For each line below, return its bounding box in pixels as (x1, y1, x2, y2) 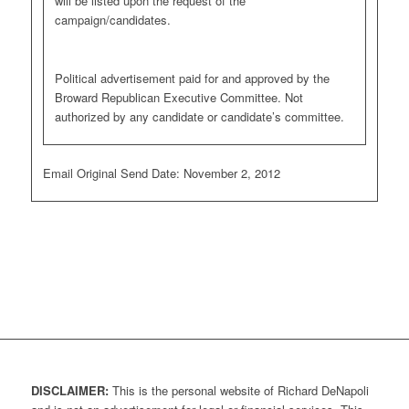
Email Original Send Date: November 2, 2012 (42, 164, 280, 183)
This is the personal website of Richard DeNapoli (108, 382, 369, 400)
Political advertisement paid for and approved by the (54, 69, 330, 88)
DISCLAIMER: (30, 382, 109, 400)
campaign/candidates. (54, 11, 171, 29)
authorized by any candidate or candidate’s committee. (54, 108, 344, 126)
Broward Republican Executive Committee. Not (54, 89, 303, 107)
